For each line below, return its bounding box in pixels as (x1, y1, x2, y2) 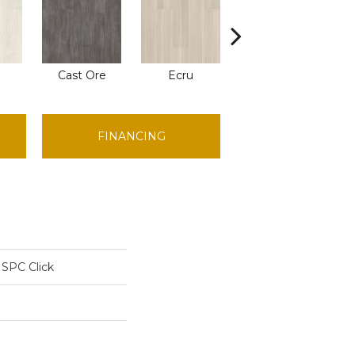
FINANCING (97, 129, 166, 143)
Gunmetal (252, 68, 308, 82)
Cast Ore (57, 68, 106, 82)
